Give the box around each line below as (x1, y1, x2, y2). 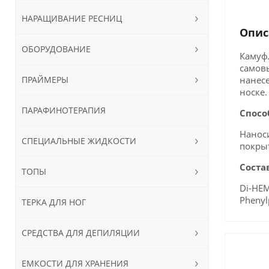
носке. (239, 86, 267, 98)
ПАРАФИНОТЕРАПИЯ (21, 104, 106, 116)
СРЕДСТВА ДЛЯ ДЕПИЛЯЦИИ (21, 226, 140, 238)
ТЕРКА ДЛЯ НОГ (21, 196, 86, 208)
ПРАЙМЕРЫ (21, 73, 68, 85)
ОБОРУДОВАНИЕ (21, 43, 91, 55)
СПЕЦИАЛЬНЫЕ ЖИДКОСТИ (21, 134, 136, 147)
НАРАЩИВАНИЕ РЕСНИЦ (21, 12, 122, 24)
